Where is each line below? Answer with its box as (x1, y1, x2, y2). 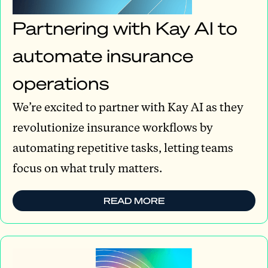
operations (13, 72, 109, 95)
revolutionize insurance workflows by (13, 120, 213, 135)
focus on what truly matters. (13, 160, 162, 176)
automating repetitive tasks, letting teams (13, 140, 233, 156)
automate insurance (13, 44, 193, 67)
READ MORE (103, 195, 165, 206)
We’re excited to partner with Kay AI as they (13, 99, 243, 115)
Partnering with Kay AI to (13, 17, 237, 39)
